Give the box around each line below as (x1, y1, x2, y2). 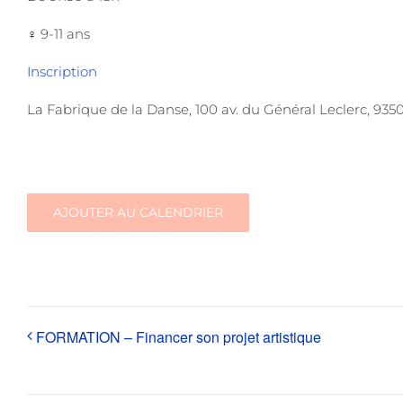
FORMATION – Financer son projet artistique (36, 327, 321, 348)
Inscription (27, 63, 97, 81)
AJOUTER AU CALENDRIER (53, 204, 223, 221)
